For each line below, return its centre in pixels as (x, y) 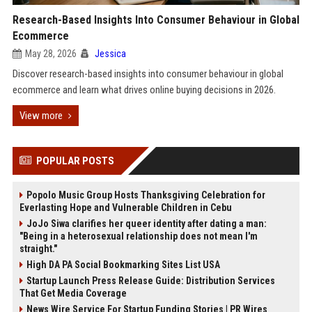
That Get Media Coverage (73, 293)
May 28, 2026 (50, 54)
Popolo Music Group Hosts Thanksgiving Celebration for (146, 195)
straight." (38, 249)
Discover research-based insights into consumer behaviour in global (148, 74)
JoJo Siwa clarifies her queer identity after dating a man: (146, 224)
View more (41, 116)
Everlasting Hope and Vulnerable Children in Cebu (125, 208)
